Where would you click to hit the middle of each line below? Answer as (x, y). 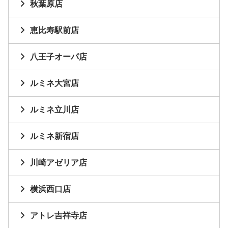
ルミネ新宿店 (54, 136)
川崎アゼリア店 (59, 163)
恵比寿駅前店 (54, 31)
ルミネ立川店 (54, 110)
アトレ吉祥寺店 (59, 216)
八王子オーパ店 (59, 57)
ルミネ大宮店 (54, 83)
